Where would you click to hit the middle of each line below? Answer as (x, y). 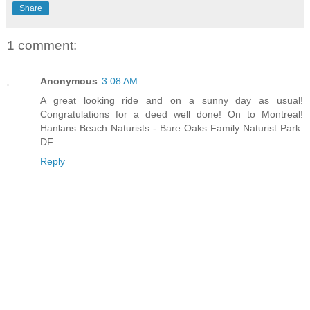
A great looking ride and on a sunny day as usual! (172, 101)
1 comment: (42, 45)
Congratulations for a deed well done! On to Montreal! (172, 115)
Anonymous (69, 81)
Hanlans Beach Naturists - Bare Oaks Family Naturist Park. (172, 128)
